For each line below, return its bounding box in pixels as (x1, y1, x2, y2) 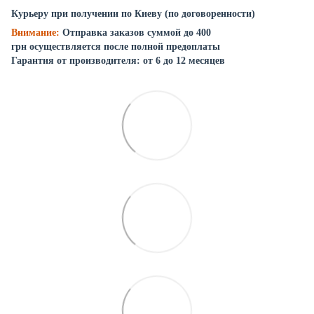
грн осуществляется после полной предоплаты (11, 41, 220, 52)
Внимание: (11, 27, 60, 38)
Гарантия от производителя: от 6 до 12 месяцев (11, 55, 225, 66)
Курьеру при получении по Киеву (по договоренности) (11, 8, 255, 19)
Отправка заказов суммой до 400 (62, 27, 211, 38)
